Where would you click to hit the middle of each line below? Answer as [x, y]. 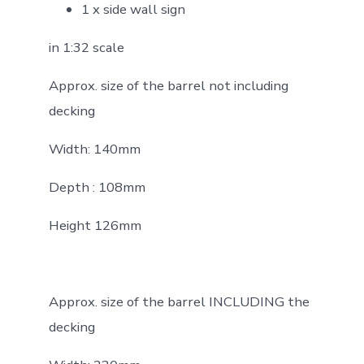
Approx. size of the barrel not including [168, 85]
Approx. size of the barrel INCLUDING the [179, 301]
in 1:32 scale [86, 47]
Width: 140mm [94, 149]
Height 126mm [95, 225]
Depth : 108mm [97, 187]
